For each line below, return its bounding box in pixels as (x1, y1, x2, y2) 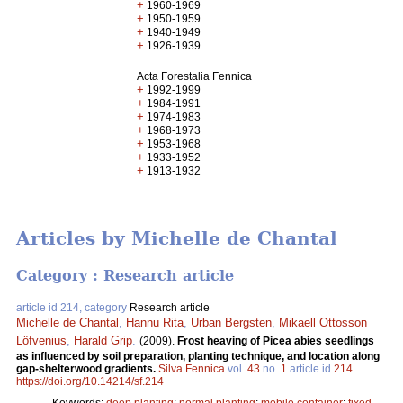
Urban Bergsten (191, 315, 272, 329)
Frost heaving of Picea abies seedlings (177, 334, 374, 347)
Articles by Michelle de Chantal (16, 228, 337, 250)
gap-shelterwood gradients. (16, 362, 158, 375)
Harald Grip (74, 333, 132, 347)
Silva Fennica (158, 362, 225, 375)
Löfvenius (16, 333, 67, 347)
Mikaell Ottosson (279, 315, 367, 329)
